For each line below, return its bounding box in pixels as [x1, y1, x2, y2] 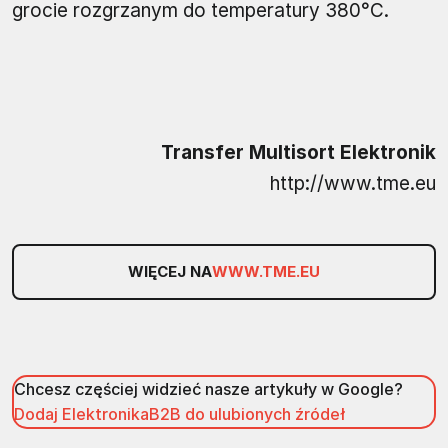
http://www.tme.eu [270, 171, 436, 195]
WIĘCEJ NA [128, 261, 212, 281]
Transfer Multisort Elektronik [161, 140, 436, 164]
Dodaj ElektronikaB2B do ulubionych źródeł [14, 403, 345, 424]
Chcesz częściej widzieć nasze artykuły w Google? [14, 378, 403, 399]
